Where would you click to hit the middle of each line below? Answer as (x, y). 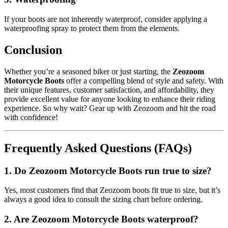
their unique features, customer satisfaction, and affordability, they (109, 90)
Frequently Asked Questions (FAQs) (98, 148)
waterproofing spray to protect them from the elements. (92, 28)
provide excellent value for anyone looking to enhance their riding (110, 99)
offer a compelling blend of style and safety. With (144, 80)
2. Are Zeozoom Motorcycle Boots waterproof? (101, 219)
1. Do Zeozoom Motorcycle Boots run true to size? (108, 170)
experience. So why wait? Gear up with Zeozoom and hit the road (110, 108)
